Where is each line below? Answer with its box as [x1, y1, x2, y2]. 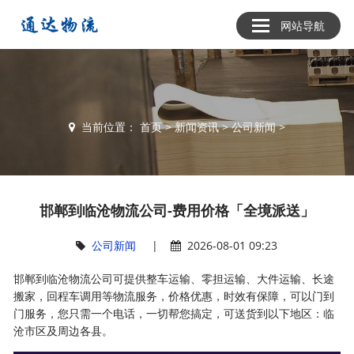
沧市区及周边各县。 [13, 323, 114, 338]
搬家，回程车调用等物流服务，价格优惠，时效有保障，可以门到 [13, 288, 335, 303]
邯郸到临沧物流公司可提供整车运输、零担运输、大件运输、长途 [13, 271, 335, 286]
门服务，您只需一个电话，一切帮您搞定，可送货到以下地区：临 [13, 306, 335, 321]
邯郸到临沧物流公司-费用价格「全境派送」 [39, 201, 314, 220]
